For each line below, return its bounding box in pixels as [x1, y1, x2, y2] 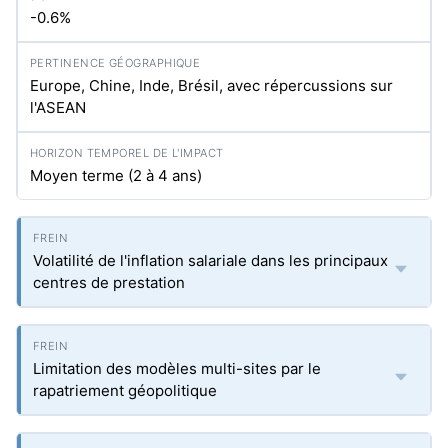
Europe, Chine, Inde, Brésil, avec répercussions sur [30, 76, 393, 95]
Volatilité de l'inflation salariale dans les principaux [33, 251, 388, 270]
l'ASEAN [30, 98, 86, 117]
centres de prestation [33, 273, 185, 292]
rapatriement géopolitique [33, 381, 217, 400]
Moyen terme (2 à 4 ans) [30, 166, 202, 185]
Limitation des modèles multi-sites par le [33, 359, 321, 378]
